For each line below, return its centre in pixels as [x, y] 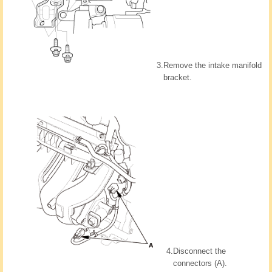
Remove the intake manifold [212, 66]
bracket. [178, 78]
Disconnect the [199, 251]
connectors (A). [200, 263]
